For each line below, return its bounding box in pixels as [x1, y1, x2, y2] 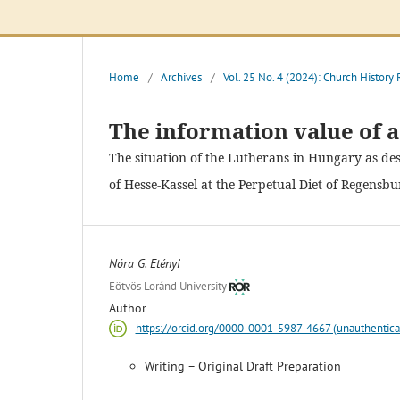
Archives [161, 70, 202, 86]
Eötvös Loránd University [109, 278, 227, 294]
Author [109, 299, 146, 316]
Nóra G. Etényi [109, 255, 180, 272]
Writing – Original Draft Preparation [145, 357, 341, 374]
